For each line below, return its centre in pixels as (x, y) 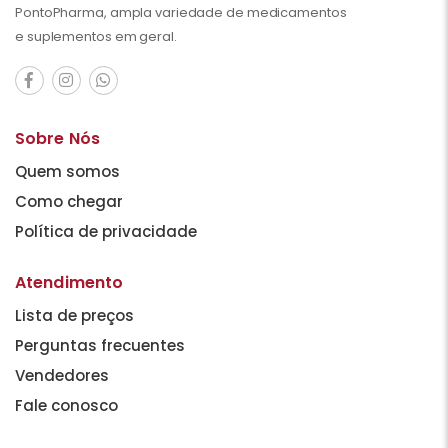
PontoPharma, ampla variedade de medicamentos (181, 12)
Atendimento (69, 282)
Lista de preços (74, 315)
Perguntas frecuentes (100, 345)
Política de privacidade (106, 231)
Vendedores (62, 375)
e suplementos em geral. (96, 36)
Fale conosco (66, 405)
